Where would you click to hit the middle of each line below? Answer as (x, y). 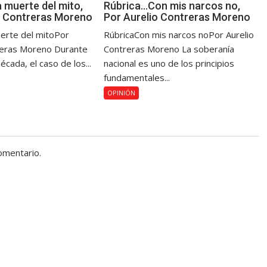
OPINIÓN (122, 92)
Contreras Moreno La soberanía (169, 49)
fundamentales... (137, 77)
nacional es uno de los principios (169, 63)
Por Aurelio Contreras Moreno (177, 17)
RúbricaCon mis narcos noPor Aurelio (179, 34)
